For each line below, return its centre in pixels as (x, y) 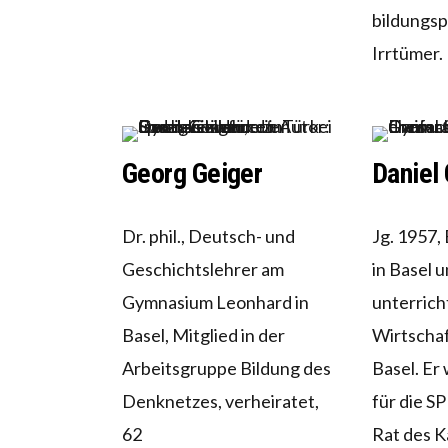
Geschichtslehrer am (203, 269)
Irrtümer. (407, 53)
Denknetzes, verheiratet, (220, 401)
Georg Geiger (192, 174)
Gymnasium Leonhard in (215, 302)
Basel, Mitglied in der (203, 335)
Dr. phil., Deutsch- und (208, 236)
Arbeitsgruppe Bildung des (226, 368)
